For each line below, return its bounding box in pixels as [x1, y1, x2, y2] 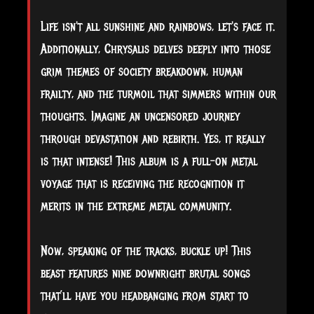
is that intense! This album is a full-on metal [41, 153, 257, 170]
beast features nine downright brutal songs [41, 266, 250, 282]
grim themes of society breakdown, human [41, 64, 243, 80]
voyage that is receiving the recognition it [41, 176, 244, 192]
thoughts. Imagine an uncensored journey [41, 109, 240, 125]
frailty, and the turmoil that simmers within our [41, 86, 276, 102]
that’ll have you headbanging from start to [41, 288, 249, 304]
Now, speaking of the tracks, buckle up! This [41, 243, 251, 259]
